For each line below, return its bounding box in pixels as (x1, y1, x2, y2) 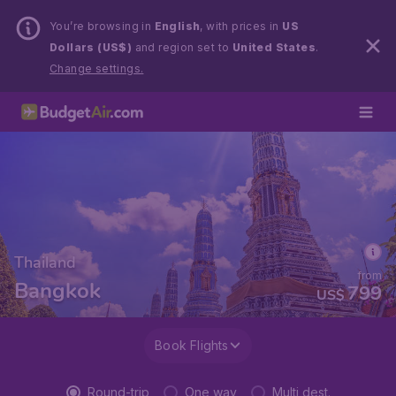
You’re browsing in (49, 19, 155, 33)
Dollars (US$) (49, 41, 133, 54)
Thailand (14, 252, 76, 273)
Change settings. (49, 62, 144, 75)
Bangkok (14, 277, 101, 305)
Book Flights (155, 338, 229, 353)
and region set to (132, 41, 232, 54)
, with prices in (200, 19, 283, 33)
